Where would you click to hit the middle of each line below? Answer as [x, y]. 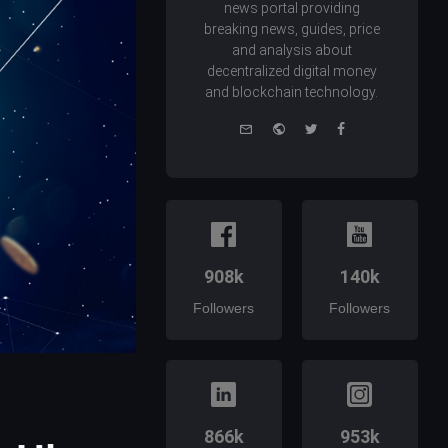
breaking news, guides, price [291, 29]
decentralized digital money [291, 71]
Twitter [339, 127]
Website [310, 127]
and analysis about [291, 50]
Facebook [376, 127]
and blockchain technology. [292, 92]
